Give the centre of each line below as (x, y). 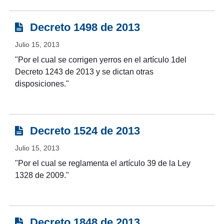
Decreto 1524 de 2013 (83, 131)
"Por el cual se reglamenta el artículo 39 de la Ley (102, 163)
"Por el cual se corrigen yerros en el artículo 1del (100, 60)
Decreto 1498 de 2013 (83, 27)
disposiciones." (42, 84)
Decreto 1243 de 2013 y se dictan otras (84, 72)
